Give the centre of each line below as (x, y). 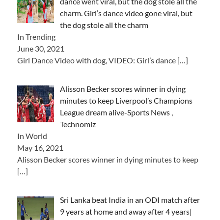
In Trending (36, 36)
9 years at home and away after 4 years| (126, 211)
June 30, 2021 (41, 48)
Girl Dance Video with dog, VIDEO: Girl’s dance (97, 60)
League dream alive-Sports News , (116, 112)
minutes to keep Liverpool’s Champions (126, 100)
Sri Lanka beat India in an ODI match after (130, 199)
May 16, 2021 (40, 147)
